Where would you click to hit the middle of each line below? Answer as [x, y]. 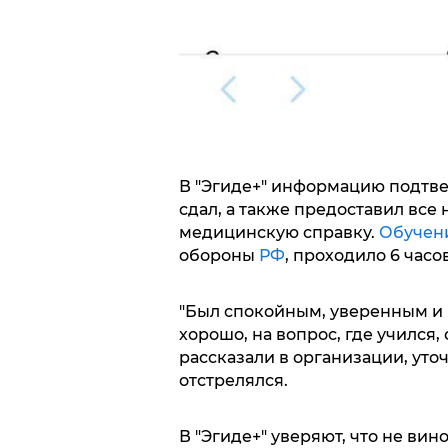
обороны [218, 255]
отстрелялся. [233, 380]
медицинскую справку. [278, 232]
